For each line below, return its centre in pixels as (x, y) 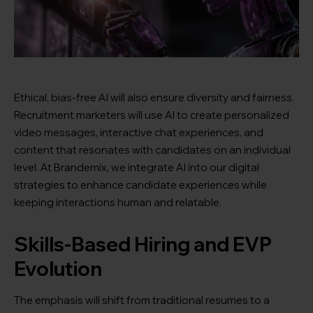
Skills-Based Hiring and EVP (143, 245)
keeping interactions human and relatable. (118, 203)
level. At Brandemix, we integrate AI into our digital (137, 168)
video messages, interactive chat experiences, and (139, 133)
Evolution (58, 269)
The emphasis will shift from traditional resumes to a (142, 300)
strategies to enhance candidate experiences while (140, 185)
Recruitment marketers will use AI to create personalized (152, 115)
